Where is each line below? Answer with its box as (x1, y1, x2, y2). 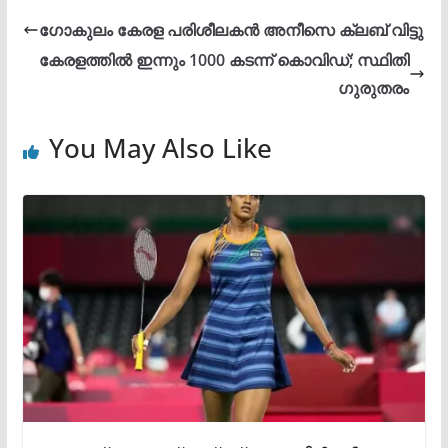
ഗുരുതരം (338, 77, 410, 100)
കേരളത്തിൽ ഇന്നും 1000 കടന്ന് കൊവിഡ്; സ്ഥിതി (39, 49, 410, 72)
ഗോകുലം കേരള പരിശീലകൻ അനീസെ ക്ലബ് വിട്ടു (38, 19, 423, 42)
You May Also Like (48, 130, 272, 167)
